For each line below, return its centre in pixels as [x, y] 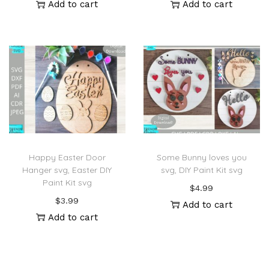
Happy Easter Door [67, 157]
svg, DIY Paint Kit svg [201, 170]
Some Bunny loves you [201, 157]
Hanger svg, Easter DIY [67, 170]
